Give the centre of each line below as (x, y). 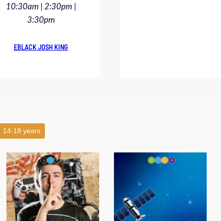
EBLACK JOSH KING (41, 47)
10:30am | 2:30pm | (41, 6)
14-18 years (22, 130)
